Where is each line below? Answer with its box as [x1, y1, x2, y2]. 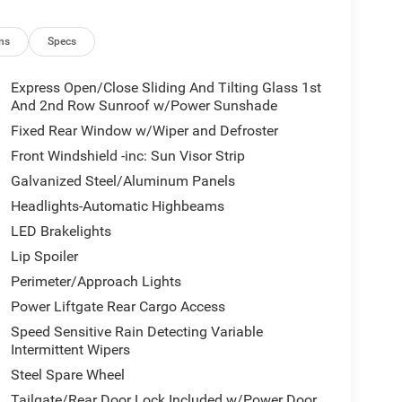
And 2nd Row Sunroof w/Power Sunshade [10, 96, 277, 114]
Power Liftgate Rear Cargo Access [10, 297, 225, 315]
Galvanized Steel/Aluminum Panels [10, 171, 235, 189]
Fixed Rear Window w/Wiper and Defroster [10, 121, 278, 139]
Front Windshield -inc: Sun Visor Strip [10, 146, 245, 164]
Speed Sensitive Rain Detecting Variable [10, 322, 263, 340]
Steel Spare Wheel [10, 365, 125, 383]
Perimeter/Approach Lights [10, 272, 181, 290]
